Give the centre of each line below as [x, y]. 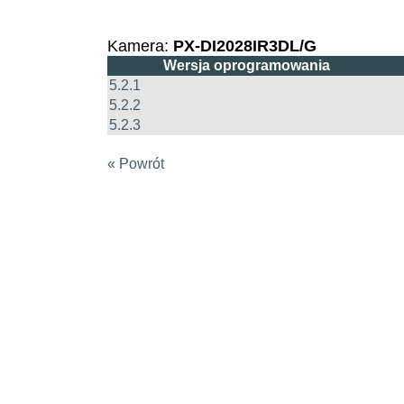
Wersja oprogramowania [246, 65]
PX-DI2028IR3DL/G [244, 46]
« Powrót [135, 163]
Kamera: [140, 46]
